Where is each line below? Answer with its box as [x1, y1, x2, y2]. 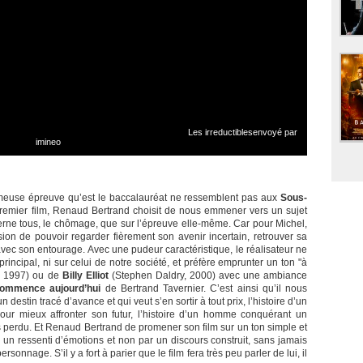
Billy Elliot [62, 270, 109, 282]
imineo [35, 136, 61, 147]
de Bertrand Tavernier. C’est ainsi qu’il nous [100, 283, 307, 295]
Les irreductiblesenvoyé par [187, 126, 297, 137]
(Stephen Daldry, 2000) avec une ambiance [108, 270, 307, 282]
